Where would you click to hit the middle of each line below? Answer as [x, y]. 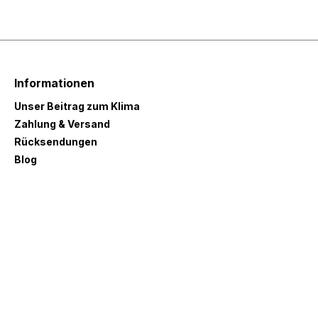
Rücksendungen [56, 142]
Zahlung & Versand [62, 124]
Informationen [54, 83]
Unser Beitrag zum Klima [77, 106]
